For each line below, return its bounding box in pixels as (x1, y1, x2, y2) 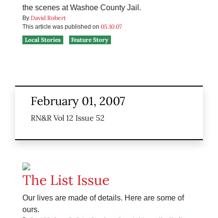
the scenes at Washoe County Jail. (22, 3, 141, 12)
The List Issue (22, 171, 109, 189)
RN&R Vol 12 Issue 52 (31, 113, 105, 123)
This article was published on (22, 23, 101, 31)
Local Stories (24, 36, 61, 44)
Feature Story (71, 36, 109, 44)
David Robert (31, 14, 66, 22)
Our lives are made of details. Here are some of (22, 194, 184, 202)
